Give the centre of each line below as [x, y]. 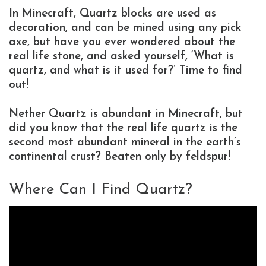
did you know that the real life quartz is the [123, 129]
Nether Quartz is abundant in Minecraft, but [126, 114]
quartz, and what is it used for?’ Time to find [126, 71]
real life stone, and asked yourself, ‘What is [121, 57]
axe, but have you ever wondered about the [122, 42]
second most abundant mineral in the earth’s [125, 143]
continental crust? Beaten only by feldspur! [120, 157]
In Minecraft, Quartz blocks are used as [113, 14]
